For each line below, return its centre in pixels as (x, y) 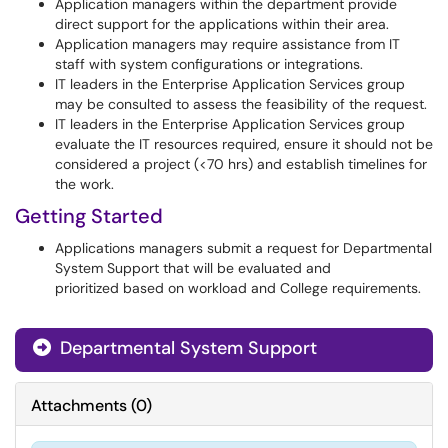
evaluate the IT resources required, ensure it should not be (244, 144)
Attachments (79, 405)
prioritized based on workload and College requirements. (238, 288)
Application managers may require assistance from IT (227, 44)
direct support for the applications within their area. (222, 24)
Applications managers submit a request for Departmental (243, 248)
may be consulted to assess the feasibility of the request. (241, 104)
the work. (84, 184)
